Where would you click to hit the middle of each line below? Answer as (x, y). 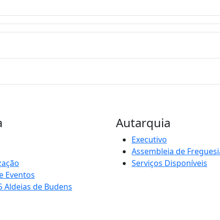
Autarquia (143, 122)
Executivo (149, 139)
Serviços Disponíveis (169, 163)
